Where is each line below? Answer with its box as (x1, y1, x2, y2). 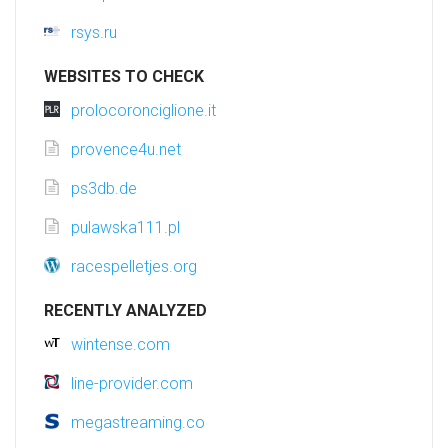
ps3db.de (71, 179, 137, 199)
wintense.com (71, 335, 170, 355)
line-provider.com (71, 374, 193, 394)
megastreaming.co (71, 413, 205, 433)
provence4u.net (71, 140, 181, 160)
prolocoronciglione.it (71, 101, 216, 121)
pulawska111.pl (71, 218, 180, 238)
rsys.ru (71, 23, 117, 43)
